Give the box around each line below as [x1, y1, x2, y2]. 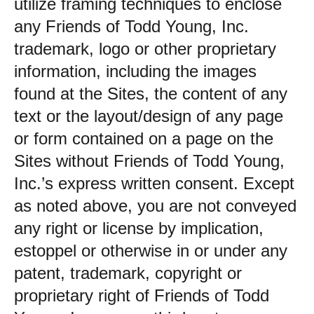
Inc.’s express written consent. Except [14, 174, 294, 193]
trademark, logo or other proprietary [14, 39, 276, 58]
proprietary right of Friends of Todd [14, 286, 269, 305]
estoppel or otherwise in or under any [14, 241, 287, 260]
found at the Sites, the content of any [14, 84, 287, 103]
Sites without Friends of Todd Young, [14, 151, 285, 170]
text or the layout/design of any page [14, 107, 283, 125]
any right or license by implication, [14, 219, 264, 238]
